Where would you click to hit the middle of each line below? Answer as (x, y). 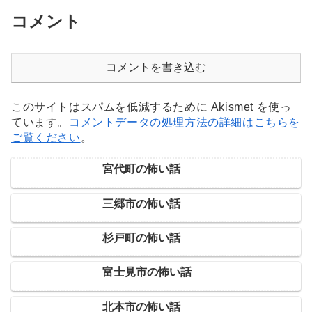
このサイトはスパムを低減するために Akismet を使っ (151, 107)
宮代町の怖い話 (141, 169)
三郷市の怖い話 (141, 203)
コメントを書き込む (156, 67)
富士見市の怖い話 (147, 272)
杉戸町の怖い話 (141, 238)
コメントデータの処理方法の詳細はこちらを (185, 122)
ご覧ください (46, 137)
